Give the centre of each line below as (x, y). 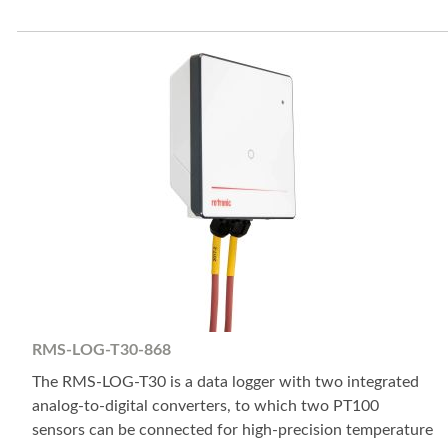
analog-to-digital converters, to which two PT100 (205, 405)
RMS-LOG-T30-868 (101, 350)
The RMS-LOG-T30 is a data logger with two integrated (225, 381)
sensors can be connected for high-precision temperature (232, 429)
